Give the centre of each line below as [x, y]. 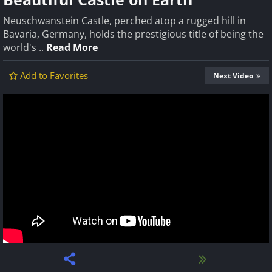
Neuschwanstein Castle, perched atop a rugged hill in [124, 21]
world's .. [25, 47]
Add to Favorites [54, 75]
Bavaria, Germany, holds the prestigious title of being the [133, 34]
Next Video [233, 76]
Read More [72, 47]
